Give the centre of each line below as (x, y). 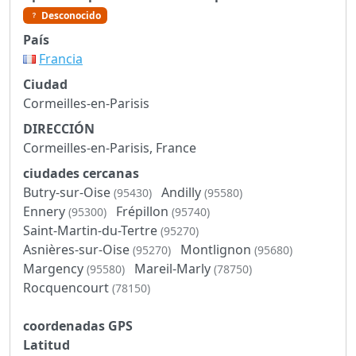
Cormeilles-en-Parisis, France (110, 147)
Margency (55, 268)
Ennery (46, 211)
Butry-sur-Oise (68, 192)
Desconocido (70, 15)
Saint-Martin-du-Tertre (92, 230)
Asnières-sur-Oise (78, 249)
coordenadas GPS (78, 325)
